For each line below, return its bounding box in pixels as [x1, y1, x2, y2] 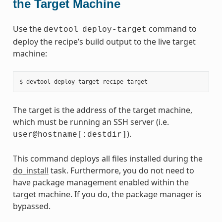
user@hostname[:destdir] [12, 130, 127, 139]
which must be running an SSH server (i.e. [12, 116, 169, 127]
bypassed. [12, 200, 51, 212]
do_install [12, 165, 49, 176]
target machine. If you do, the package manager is [12, 188, 202, 200]
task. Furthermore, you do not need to [48, 165, 194, 176]
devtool [43, 25, 78, 34]
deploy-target [82, 25, 147, 34]
